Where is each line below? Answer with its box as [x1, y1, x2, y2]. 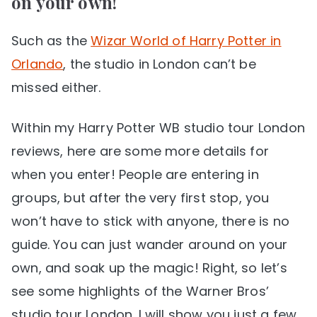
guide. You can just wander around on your [11, 235, 288, 253]
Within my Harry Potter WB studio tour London [11, 118, 305, 137]
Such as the [11, 31, 91, 50]
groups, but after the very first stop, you [11, 188, 270, 207]
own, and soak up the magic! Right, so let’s [11, 258, 287, 277]
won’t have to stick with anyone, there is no [11, 212, 289, 230]
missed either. [11, 78, 101, 96]
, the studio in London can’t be [63, 54, 256, 73]
